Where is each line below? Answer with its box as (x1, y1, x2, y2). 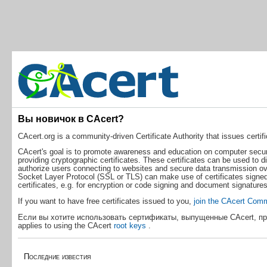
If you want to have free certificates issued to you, (17, 197, 194, 206)
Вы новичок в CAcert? (17, 113, 124, 124)
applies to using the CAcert (17, 221, 114, 230)
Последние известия (23, 252, 91, 261)
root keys (113, 221, 148, 230)
